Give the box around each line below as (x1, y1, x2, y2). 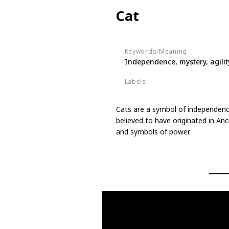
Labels (124, 77, 146, 86)
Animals (127, 88, 153, 98)
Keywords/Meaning (124, 47, 188, 56)
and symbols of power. (116, 126, 191, 136)
